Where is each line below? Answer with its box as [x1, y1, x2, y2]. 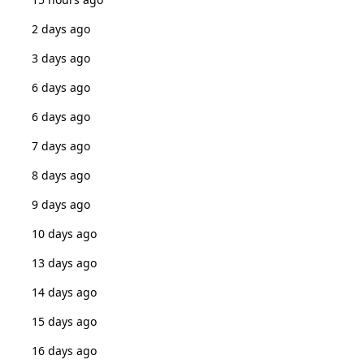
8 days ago [31, 167, 90, 183]
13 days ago [31, 255, 97, 271]
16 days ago [31, 343, 97, 358]
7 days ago [31, 138, 90, 154]
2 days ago [31, 21, 90, 37]
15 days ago [31, 314, 97, 329]
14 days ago [31, 284, 97, 300]
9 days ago [31, 197, 90, 212]
